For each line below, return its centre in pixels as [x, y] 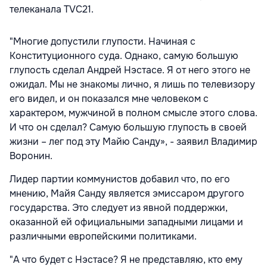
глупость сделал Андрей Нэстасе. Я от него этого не [130, 70]
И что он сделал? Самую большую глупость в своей [128, 128]
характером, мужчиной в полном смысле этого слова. [133, 113]
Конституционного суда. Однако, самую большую [124, 56]
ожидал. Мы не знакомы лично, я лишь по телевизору [132, 85]
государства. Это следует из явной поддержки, [119, 208]
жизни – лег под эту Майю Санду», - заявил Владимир [133, 142]
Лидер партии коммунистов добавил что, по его [120, 179]
